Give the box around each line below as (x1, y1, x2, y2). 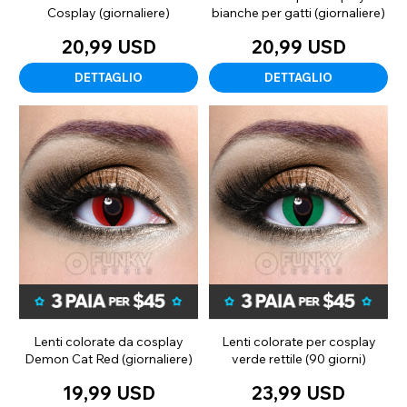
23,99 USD (252, 381, 345, 404)
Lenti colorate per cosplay (221, 333, 376, 350)
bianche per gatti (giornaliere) (212, 4, 385, 21)
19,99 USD (62, 381, 155, 404)
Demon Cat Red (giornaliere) (25, 350, 193, 367)
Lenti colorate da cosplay (34, 333, 184, 350)
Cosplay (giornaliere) (47, 4, 170, 21)
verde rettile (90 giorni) (231, 350, 366, 367)
